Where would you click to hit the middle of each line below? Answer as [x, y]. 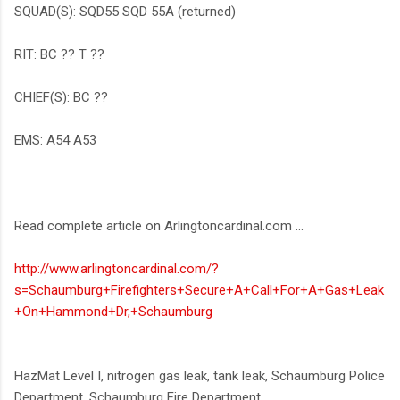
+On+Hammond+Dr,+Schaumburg [113, 311]
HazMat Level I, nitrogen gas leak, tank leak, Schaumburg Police [200, 375]
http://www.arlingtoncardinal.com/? [117, 268]
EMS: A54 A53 [55, 140]
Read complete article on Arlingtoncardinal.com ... [159, 225]
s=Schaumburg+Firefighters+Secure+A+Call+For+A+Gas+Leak [199, 290]
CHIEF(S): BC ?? [61, 97]
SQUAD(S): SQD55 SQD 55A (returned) [125, 11]
